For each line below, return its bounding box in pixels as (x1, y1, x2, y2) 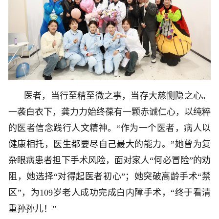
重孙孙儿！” (8, 203, 56, 214)
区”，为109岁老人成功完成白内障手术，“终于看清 (8, 187, 211, 197)
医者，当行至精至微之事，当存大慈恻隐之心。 (24, 90, 211, 101)
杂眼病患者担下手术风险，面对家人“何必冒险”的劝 (8, 155, 211, 165)
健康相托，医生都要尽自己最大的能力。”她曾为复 (8, 139, 211, 149)
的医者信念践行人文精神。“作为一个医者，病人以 (8, 123, 211, 133)
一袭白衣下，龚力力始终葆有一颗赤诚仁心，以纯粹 (8, 107, 211, 117)
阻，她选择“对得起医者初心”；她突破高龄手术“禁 (8, 171, 211, 181)
